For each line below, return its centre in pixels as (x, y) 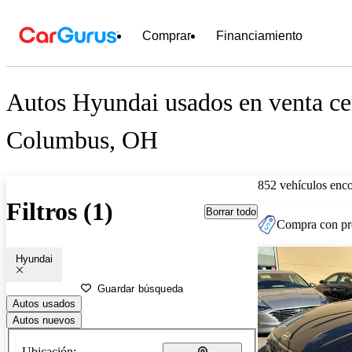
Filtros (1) (60, 212)
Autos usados (44, 303)
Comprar (167, 36)
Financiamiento (259, 36)
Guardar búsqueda (141, 288)
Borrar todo (231, 211)
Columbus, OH (82, 140)
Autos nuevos (44, 320)
